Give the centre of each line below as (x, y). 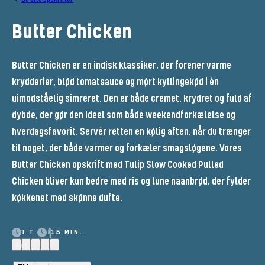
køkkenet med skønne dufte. (67, 198)
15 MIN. (67, 232)
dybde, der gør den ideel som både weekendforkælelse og (123, 116)
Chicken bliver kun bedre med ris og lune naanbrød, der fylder (131, 182)
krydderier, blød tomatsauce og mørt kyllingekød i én (115, 83)
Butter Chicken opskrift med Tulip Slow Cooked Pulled (117, 165)
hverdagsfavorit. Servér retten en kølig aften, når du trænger (131, 132)
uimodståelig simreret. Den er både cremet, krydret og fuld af (132, 99)
